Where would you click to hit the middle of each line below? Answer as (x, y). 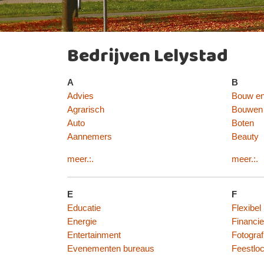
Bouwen (247, 109)
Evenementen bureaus (110, 249)
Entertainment (94, 235)
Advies (80, 96)
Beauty (245, 136)
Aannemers (89, 136)
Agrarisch (85, 109)
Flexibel (246, 208)
